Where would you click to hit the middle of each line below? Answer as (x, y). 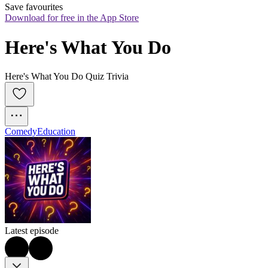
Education (56, 132)
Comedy (21, 132)
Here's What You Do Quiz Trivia (67, 77)
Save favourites (34, 7)
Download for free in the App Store (72, 18)
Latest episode (32, 231)
